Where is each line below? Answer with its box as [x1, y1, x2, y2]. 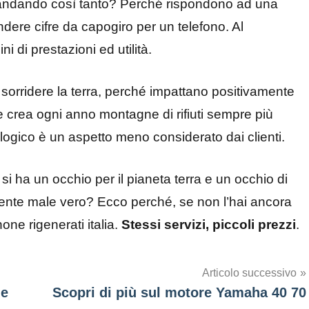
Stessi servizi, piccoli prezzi [121, 217, 296, 232]
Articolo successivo [202, 267, 297, 279]
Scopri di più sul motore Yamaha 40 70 [52, 285, 306, 301]
